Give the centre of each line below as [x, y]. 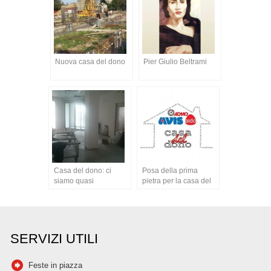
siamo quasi [73, 181]
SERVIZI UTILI [54, 238]
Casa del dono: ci [82, 170]
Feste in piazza [55, 265]
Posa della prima [170, 170]
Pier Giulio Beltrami [175, 61]
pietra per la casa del [176, 181]
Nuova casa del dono [90, 61]
